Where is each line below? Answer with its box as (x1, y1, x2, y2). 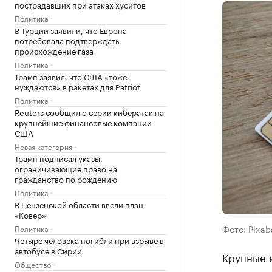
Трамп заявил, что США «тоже (15, 70, 127, 82)
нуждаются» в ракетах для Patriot (15, 80, 140, 92)
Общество (15, 258, 51, 270)
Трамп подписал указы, (15, 152, 103, 164)
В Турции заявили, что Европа (15, 24, 127, 36)
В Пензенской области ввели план (15, 198, 143, 210)
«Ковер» (15, 208, 46, 220)
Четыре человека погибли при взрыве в (15, 234, 164, 246)
